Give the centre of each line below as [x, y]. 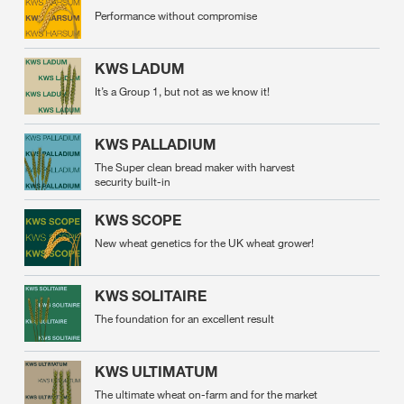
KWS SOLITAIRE [151, 296]
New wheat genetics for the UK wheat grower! [204, 243]
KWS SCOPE [138, 220]
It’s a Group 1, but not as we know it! [182, 91]
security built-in [133, 181]
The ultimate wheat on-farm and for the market [206, 394]
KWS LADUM [140, 69]
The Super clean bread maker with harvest [195, 167]
